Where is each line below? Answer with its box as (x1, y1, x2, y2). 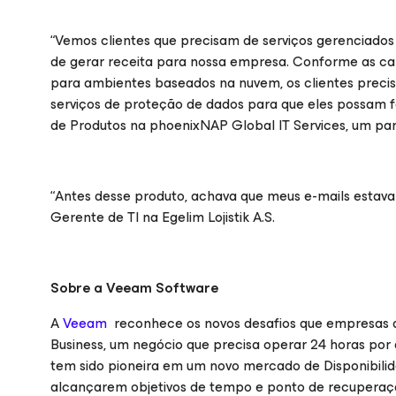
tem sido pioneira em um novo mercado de (50, 354, 324, 377)
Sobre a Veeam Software (50, 276, 218, 300)
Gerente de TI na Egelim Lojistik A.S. (50, 205, 275, 229)
